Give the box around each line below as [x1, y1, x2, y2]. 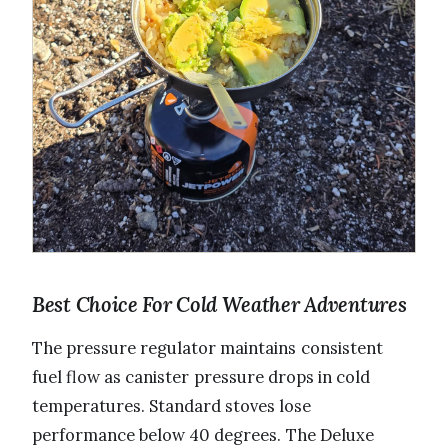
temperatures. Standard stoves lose [32, 394, 312, 417]
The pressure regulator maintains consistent [32, 336, 383, 359]
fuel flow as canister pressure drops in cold [32, 365, 371, 388]
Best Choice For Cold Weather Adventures [32, 290, 407, 318]
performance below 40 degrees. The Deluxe [32, 423, 374, 446]
